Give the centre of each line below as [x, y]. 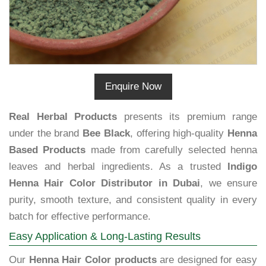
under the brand [46, 134]
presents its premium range [187, 117]
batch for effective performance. [80, 217]
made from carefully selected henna [172, 150]
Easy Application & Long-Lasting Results [105, 237]
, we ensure [229, 183]
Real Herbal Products [63, 117]
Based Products [47, 150]
